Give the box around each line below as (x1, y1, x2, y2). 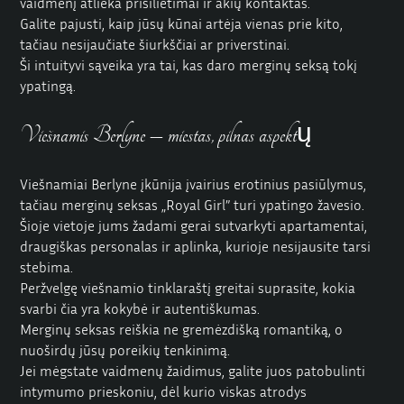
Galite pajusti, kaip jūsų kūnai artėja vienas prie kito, (20, 14, 344, 33)
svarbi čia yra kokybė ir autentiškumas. (20, 299, 261, 318)
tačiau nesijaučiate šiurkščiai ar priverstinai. (20, 35, 290, 54)
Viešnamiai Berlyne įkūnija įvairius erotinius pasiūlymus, (20, 175, 367, 194)
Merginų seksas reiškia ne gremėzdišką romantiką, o (20, 320, 344, 339)
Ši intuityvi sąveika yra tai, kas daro (20, 56, 240, 75)
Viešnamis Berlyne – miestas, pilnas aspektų (20, 121, 313, 151)
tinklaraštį (148, 279, 212, 298)
